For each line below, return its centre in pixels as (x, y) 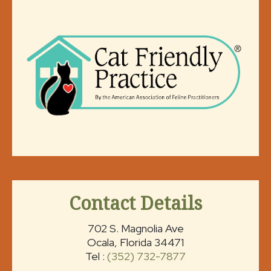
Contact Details (135, 203)
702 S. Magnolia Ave (135, 228)
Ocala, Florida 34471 (135, 242)
